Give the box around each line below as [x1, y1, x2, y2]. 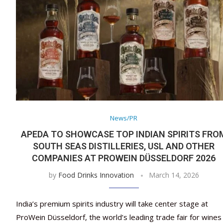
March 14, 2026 [148, 170, 199, 180]
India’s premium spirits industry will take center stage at [16, 199, 208, 209]
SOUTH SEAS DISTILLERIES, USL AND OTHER [33, 141, 215, 152]
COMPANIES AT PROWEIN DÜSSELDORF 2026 [32, 153, 216, 164]
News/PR [110, 113, 138, 123]
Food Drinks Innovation [58, 170, 134, 180]
